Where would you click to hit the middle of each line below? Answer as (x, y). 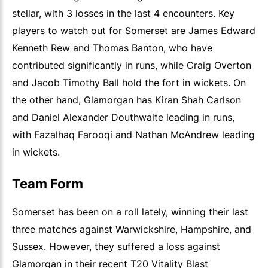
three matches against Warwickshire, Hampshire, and (132, 229)
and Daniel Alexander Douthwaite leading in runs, (123, 118)
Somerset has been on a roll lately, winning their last (130, 212)
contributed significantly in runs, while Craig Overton (132, 66)
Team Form (48, 184)
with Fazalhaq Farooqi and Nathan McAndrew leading (133, 135)
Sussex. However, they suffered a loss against (116, 247)
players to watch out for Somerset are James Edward (134, 31)
